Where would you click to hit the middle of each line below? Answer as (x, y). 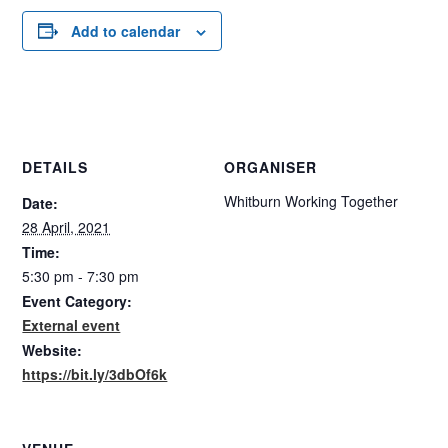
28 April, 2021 (66, 227)
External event (71, 325)
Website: (52, 350)
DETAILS (55, 167)
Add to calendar (126, 30)
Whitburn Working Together (311, 201)
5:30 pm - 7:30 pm (81, 276)
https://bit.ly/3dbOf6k (95, 374)
